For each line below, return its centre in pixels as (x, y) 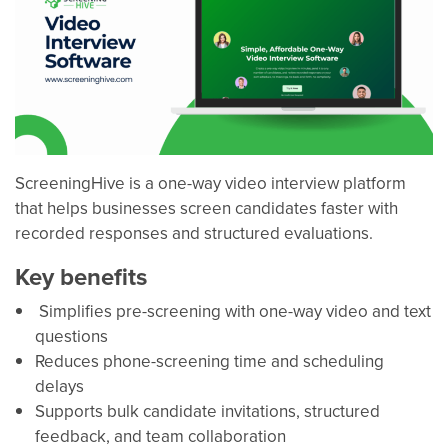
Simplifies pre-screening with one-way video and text (233, 310)
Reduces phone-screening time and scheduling (209, 360)
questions (71, 335)
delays (59, 385)
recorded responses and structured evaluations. (194, 232)
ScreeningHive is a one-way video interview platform (210, 182)
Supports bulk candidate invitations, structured (207, 410)
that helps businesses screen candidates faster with (206, 207)
